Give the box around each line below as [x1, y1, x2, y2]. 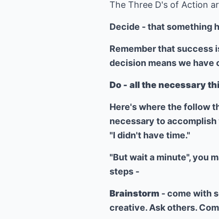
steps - [109, 166, 139, 176]
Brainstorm [109, 188, 159, 198]
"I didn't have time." [109, 130, 190, 140]
